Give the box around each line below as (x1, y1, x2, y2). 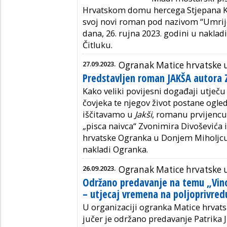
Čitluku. (83, 39, 112, 51)
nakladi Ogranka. (83, 143, 148, 155)
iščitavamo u (83, 108, 135, 120)
